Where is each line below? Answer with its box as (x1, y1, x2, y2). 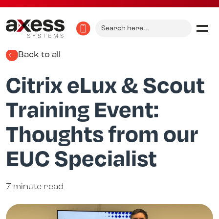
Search (95, 19, 125, 28)
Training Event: (6, 94, 159, 123)
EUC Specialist (6, 143, 157, 172)
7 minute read (6, 182, 64, 192)
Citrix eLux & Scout (6, 70, 205, 99)
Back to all (18, 50, 61, 60)
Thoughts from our (6, 119, 198, 148)
